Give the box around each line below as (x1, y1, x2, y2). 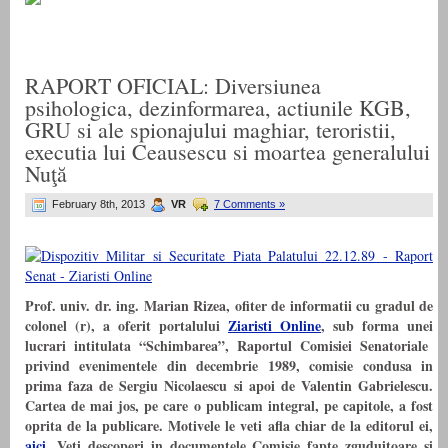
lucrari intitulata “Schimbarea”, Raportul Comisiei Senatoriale (25, 335, 433, 357)
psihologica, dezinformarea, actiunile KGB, (25, 93, 411, 123)
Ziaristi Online (228, 315, 321, 337)
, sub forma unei (321, 315, 433, 337)
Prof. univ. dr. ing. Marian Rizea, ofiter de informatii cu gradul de (25, 295, 433, 317)
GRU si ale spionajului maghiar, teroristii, (25, 115, 396, 145)
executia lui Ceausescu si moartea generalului (25, 137, 430, 167)
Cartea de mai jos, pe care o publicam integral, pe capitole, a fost (25, 395, 433, 417)
